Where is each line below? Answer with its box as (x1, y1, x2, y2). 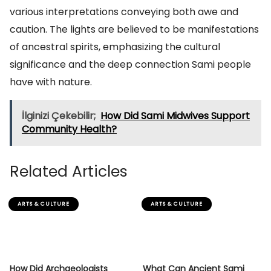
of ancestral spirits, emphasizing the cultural (10, 40, 220, 54)
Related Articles (10, 161, 128, 182)
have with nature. (10, 75, 92, 89)
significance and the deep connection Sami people (10, 57, 251, 71)
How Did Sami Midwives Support (100, 109, 250, 123)
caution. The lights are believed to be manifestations (10, 22, 259, 36)
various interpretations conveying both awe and (10, 5, 238, 19)
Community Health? (22, 122, 117, 136)
